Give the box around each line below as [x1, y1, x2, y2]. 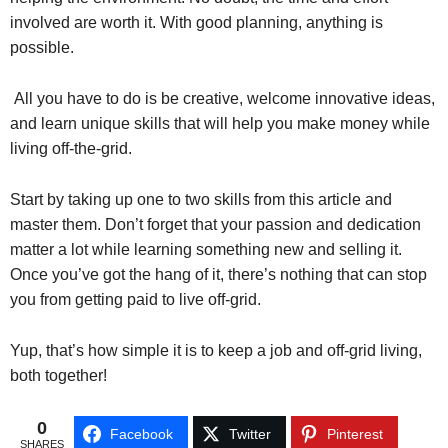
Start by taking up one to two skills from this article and [10, 191, 392, 209]
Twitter [229, 426, 271, 443]
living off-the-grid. [10, 140, 132, 158]
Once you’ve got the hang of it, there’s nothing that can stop [10, 266, 427, 284]
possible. [10, 39, 74, 57]
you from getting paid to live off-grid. [10, 291, 261, 309]
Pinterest [327, 426, 383, 443]
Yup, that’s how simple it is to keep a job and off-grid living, [10, 342, 422, 360]
